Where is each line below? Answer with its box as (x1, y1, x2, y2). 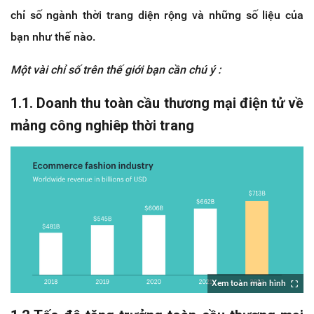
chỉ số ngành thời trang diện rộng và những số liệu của (11, 8, 303, 22)
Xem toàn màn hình (212, 278, 286, 288)
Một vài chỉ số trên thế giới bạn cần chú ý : (11, 62, 221, 76)
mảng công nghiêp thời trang (11, 116, 194, 134)
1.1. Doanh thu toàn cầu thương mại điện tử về (11, 94, 303, 111)
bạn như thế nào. (11, 29, 95, 43)
